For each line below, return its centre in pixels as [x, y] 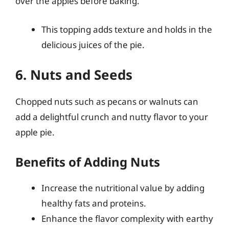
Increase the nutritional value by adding [123, 188]
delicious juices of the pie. [93, 44]
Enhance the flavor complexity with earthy [127, 218]
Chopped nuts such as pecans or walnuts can [107, 101]
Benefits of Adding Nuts [88, 162]
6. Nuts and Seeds [74, 75]
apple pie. [35, 132]
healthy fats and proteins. [94, 203]
